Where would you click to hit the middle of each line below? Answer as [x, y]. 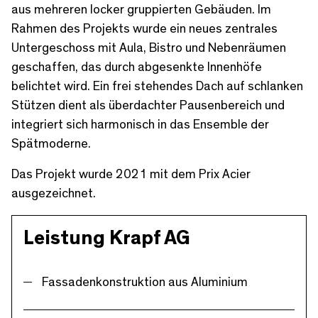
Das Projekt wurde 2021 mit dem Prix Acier [131, 175]
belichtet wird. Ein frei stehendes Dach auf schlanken [157, 87]
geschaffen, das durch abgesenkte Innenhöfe [137, 68]
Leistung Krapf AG [107, 239]
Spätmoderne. [51, 144]
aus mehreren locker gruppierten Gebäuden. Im [141, 10]
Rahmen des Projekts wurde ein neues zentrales [144, 29]
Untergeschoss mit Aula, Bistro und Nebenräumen [149, 49]
